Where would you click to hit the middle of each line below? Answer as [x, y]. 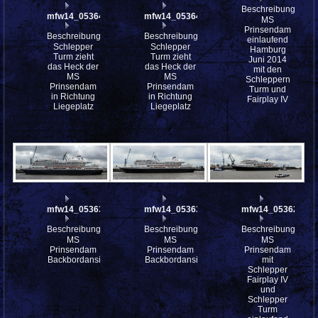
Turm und [268, 90]
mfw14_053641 [175, 17]
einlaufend [268, 40]
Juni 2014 [268, 60]
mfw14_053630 [175, 210]
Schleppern [268, 80]
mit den [268, 70]
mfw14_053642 [78, 17]
